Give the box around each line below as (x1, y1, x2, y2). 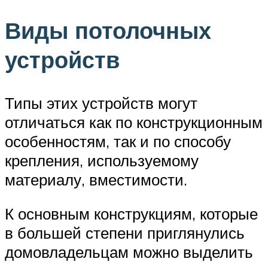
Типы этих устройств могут (5, 93, 197, 112)
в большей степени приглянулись (5, 223, 245, 243)
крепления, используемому (5, 150, 199, 170)
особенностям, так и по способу (5, 131, 231, 151)
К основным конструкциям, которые (5, 204, 258, 224)
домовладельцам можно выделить (5, 242, 253, 262)
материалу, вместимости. (5, 169, 187, 189)
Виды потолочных (5, 15, 211, 45)
